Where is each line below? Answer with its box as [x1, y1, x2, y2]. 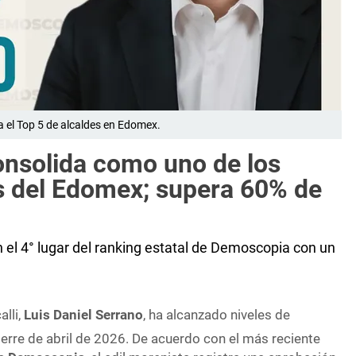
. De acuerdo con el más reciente [126, 330, 321, 346]
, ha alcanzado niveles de [143, 307, 291, 323]
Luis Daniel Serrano [24, 307, 144, 323]
